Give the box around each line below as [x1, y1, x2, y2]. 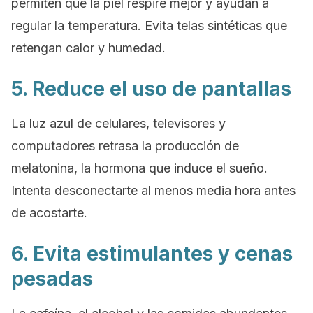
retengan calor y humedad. [11, 41, 166, 55]
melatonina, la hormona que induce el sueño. [11, 161, 268, 175]
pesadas [11, 267, 93, 291]
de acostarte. [11, 205, 87, 220]
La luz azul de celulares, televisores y [11, 116, 226, 131]
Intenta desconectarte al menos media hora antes [11, 183, 296, 198]
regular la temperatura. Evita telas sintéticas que [11, 18, 287, 33]
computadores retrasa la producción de [11, 138, 239, 153]
